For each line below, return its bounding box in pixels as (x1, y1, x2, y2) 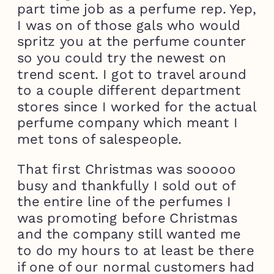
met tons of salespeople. (17, 131, 182, 147)
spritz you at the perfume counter (17, 33, 247, 50)
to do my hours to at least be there (17, 242, 254, 259)
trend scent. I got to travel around (17, 65, 247, 83)
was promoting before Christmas (17, 209, 237, 226)
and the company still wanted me (17, 226, 241, 243)
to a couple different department (17, 82, 241, 98)
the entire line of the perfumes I (17, 193, 232, 210)
